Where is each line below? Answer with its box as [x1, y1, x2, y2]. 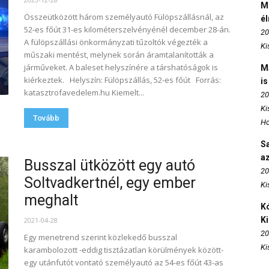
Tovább [33, 113, 59, 122]
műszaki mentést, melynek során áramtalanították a [24, 49, 214, 60]
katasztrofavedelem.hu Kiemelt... [24, 87, 144, 98]
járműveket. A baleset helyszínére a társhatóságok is [24, 62, 218, 73]
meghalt [24, 192, 78, 209]
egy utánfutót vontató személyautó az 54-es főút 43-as [24, 257, 223, 268]
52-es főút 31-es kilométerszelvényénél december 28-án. [24, 24, 231, 35]
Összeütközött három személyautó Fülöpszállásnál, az [24, 11, 224, 22]
